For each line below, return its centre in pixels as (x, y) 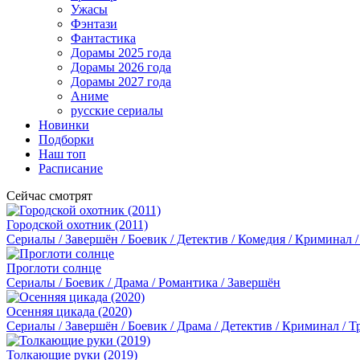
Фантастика (103, 38)
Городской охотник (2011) (77, 225)
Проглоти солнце (54, 268)
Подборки (66, 139)
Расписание (71, 168)
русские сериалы (117, 110)
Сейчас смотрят (49, 196)
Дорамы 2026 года (121, 67)
